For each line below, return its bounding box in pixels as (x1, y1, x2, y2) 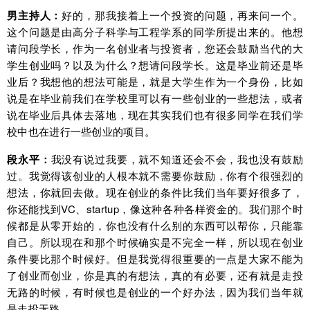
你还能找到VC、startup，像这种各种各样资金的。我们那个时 (7, 201, 303, 217)
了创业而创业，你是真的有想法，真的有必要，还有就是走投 (7, 268, 303, 283)
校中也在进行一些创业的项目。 (7, 124, 156, 139)
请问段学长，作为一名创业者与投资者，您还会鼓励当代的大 (7, 41, 303, 56)
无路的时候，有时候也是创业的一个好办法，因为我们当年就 (7, 284, 303, 300)
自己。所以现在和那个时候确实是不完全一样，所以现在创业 (7, 235, 303, 250)
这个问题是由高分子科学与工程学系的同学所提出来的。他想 (7, 24, 303, 39)
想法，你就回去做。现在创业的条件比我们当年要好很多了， (7, 185, 303, 200)
